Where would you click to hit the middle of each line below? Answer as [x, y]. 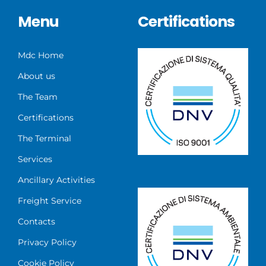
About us [36, 76]
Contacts [36, 221]
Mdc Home [40, 55]
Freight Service [49, 200]
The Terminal [44, 138]
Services [35, 159]
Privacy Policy [47, 242]
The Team [37, 96]
